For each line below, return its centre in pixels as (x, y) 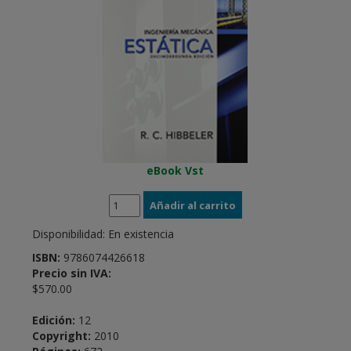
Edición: (56, 320)
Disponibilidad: (71, 234)
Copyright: (63, 336)
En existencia (141, 234)
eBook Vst (175, 171)
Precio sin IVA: (72, 273)
